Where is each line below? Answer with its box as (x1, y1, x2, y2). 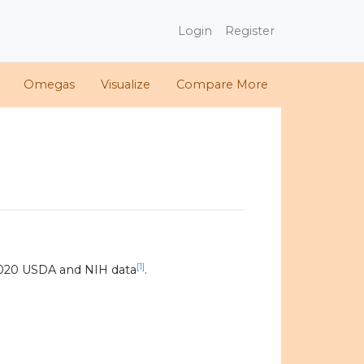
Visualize (101, 77, 150, 93)
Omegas (24, 77, 75, 93)
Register (225, 23, 275, 38)
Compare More (176, 77, 268, 93)
